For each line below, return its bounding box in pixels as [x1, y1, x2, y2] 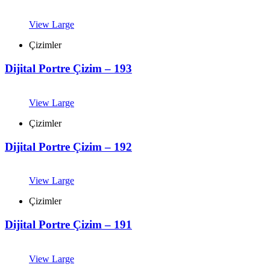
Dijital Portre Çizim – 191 [5, 218, 132, 231]
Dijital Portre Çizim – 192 [5, 140, 132, 153]
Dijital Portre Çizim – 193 [5, 62, 132, 75]
